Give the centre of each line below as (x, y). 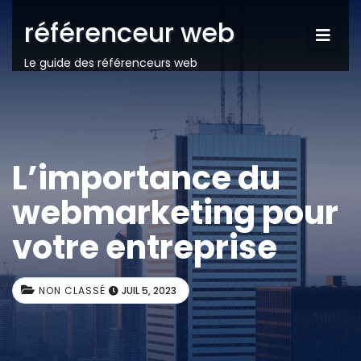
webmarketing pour (175, 213)
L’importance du (146, 178)
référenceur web (129, 33)
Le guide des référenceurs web (111, 62)
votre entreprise (145, 247)
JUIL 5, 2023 (149, 290)
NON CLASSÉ (72, 290)
